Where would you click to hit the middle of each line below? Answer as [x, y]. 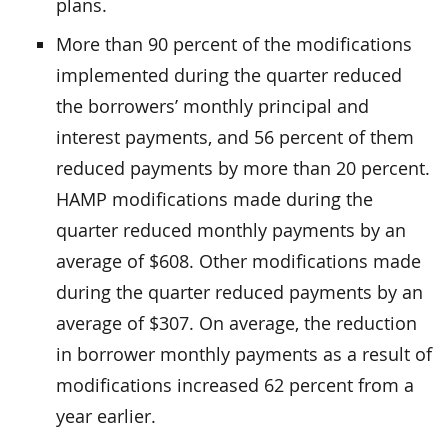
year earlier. [106, 415]
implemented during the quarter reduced [229, 74]
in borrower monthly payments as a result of [244, 353]
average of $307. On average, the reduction [236, 322]
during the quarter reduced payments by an [239, 291]
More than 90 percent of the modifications [234, 43]
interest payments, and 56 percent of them [235, 136]
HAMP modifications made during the [214, 198]
